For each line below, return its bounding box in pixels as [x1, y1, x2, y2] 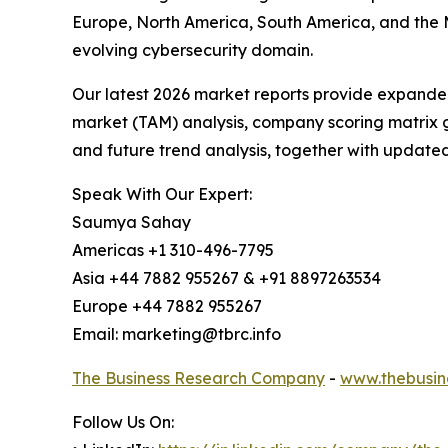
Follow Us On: [72, 412, 174, 433]
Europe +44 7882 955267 [72, 296, 262, 317]
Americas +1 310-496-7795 [72, 240, 274, 261]
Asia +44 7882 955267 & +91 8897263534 [72, 268, 381, 289]
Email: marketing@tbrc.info [72, 324, 281, 345]
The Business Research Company [72, 368, 325, 389]
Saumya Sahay [72, 212, 191, 233]
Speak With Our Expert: [72, 184, 252, 205]
